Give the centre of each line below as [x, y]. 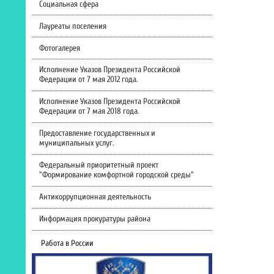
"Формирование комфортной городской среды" [116, 175]
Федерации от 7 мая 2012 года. [88, 80]
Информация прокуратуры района [94, 219]
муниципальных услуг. [76, 143]
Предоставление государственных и [97, 134]
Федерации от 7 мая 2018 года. [89, 112]
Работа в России [67, 244]
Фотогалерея [59, 48]
